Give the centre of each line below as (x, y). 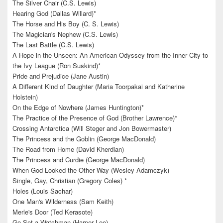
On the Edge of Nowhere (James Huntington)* (78, 108)
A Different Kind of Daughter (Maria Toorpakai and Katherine (99, 87)
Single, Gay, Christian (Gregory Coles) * (70, 181)
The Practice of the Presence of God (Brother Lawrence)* (95, 118)
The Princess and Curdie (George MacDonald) (79, 160)
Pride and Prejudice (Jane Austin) (61, 76)
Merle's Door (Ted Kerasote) (53, 212)
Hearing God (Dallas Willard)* (54, 13)
